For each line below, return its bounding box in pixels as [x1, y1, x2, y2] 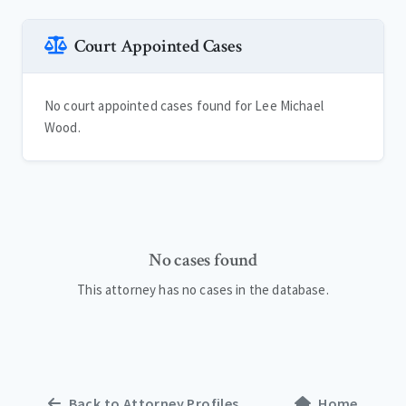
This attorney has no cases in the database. [77, 281, 329, 299]
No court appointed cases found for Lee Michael [44, 97, 324, 115]
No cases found [148, 248, 258, 273]
